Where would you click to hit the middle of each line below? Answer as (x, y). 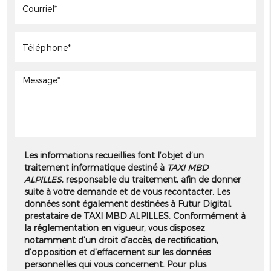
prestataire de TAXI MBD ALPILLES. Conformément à (135, 216)
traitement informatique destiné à (94, 168)
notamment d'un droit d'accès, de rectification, (121, 240)
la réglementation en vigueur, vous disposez (114, 228)
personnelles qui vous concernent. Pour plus (115, 264)
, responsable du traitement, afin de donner (151, 180)
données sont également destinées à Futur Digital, (128, 204)
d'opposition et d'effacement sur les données (117, 252)
